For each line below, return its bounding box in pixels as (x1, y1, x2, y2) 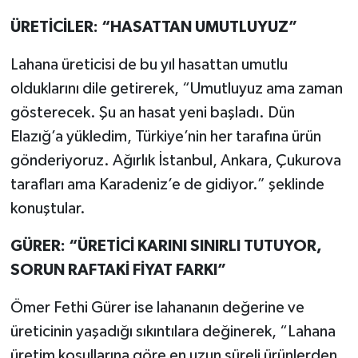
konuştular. (10, 200, 86, 217)
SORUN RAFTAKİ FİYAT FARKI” (10, 261, 226, 278)
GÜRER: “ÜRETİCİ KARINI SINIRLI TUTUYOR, (10, 237, 322, 254)
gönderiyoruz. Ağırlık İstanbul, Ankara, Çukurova (10, 152, 341, 169)
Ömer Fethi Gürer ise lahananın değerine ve (10, 299, 304, 316)
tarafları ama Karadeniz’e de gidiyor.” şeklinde (10, 176, 324, 193)
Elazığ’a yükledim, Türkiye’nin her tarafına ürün (10, 128, 321, 145)
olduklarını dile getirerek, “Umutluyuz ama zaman (10, 80, 343, 97)
